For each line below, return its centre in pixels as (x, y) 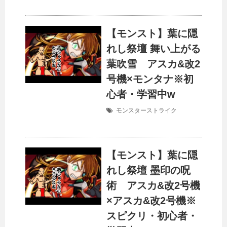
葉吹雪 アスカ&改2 (153, 64)
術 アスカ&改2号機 (153, 186)
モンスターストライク (146, 111)
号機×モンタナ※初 (150, 79)
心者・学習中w (141, 94)
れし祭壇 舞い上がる (154, 49)
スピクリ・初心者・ (152, 216)
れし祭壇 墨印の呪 (148, 171)
